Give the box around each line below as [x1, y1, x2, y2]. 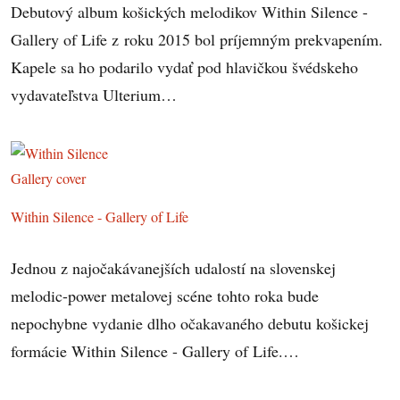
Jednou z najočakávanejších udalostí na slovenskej [11, 257, 337, 279]
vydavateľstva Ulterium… [11, 83, 178, 105]
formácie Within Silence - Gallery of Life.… [11, 340, 300, 362]
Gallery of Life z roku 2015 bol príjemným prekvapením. [11, 28, 384, 50]
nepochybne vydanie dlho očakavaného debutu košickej [11, 312, 370, 335]
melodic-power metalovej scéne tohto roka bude [11, 285, 320, 307]
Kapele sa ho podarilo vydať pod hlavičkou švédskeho [11, 55, 359, 78]
